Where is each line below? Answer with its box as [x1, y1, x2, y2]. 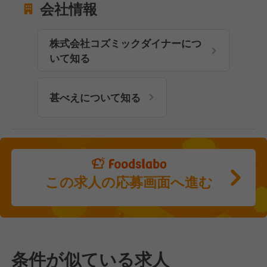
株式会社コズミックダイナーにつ [49, 35, 201, 50]
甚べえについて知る [49, 89, 141, 104]
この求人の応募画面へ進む [45, 172, 213, 192]
